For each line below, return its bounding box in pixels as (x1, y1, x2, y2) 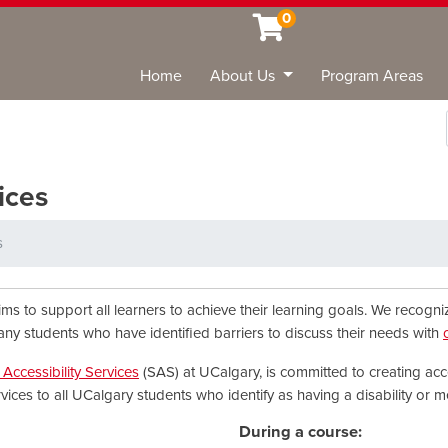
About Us (210, 66, 280, 86)
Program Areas (321, 66, 423, 86)
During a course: (239, 421, 362, 442)
